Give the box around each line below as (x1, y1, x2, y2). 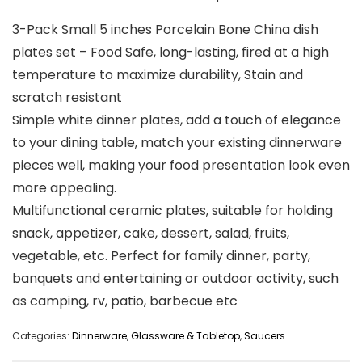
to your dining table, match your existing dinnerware (12, 133, 342, 153)
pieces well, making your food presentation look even (12, 156, 350, 175)
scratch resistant (12, 88, 122, 107)
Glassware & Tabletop (131, 329, 240, 343)
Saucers (244, 329, 285, 343)
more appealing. (12, 179, 116, 198)
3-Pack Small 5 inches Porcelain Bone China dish (12, 20, 318, 40)
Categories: (12, 329, 72, 343)
